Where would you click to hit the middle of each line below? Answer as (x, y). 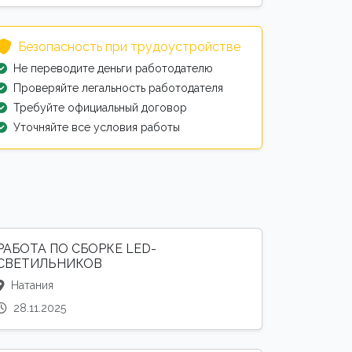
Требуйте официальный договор (100, 108)
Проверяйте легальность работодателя (118, 88)
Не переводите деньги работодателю (113, 69)
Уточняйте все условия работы (97, 128)
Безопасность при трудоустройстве (129, 47)
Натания (31, 286)
